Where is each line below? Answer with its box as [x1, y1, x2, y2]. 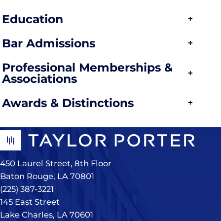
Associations [2, 71, 77, 86]
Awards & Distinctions [2, 95, 134, 110]
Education [2, 11, 63, 26]
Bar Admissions [2, 36, 95, 50]
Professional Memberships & [2, 60, 173, 74]
